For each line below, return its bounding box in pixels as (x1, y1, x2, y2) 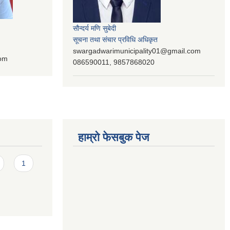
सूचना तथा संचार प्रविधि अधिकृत (73, 35, 158, 44)
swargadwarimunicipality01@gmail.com (73, 46, 201, 55)
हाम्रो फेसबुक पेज (78, 131, 149, 144)
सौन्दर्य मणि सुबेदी (73, 24, 116, 32)
